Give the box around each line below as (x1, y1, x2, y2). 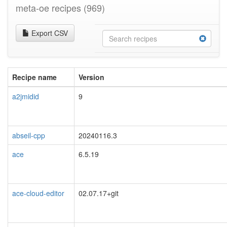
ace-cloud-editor (12, 187, 64, 198)
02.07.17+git (79, 187, 119, 198)
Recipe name (12, 71, 57, 82)
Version (79, 71, 104, 82)
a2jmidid (12, 91, 39, 101)
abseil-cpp (12, 130, 45, 140)
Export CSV (29, 27, 68, 38)
